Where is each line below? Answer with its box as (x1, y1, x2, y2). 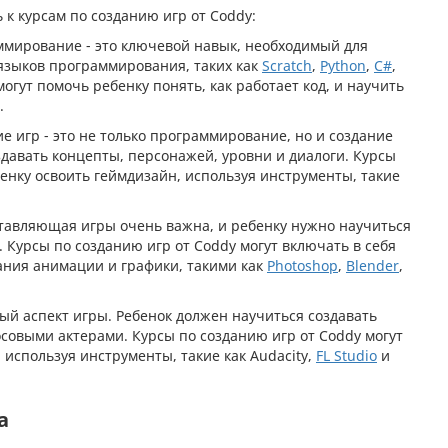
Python (320, 55, 366, 75)
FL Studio (316, 345, 377, 365)
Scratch (262, 55, 312, 75)
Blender (346, 255, 399, 275)
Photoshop (267, 255, 338, 275)
